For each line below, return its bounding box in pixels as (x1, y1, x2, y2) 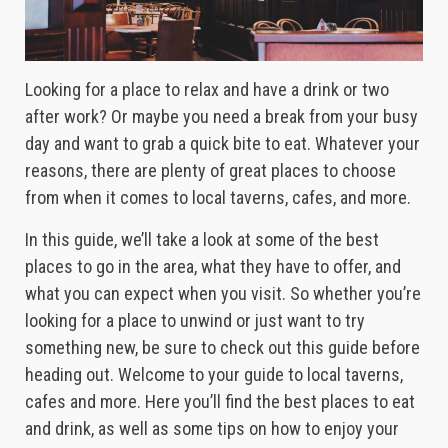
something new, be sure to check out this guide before (25, 336, 420, 358)
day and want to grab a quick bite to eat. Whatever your (25, 132, 420, 154)
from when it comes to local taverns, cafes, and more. (25, 186, 411, 208)
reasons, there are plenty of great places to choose (25, 159, 396, 181)
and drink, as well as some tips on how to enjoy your (25, 417, 399, 439)
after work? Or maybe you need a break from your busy (25, 105, 418, 127)
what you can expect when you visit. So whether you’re (25, 282, 421, 304)
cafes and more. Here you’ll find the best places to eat (25, 390, 415, 412)
